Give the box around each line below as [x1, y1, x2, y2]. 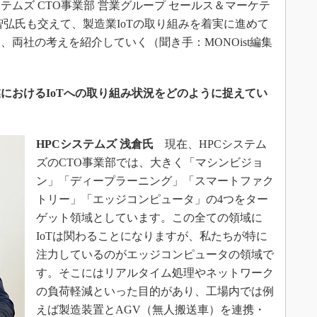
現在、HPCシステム [154, 138, 267, 150]
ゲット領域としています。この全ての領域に [36, 212, 263, 224]
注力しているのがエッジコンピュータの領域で [36, 248, 274, 260]
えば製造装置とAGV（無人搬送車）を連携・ [36, 304, 265, 316]
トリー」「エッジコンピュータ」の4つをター [36, 193, 268, 205]
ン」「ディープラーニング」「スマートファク [36, 175, 274, 187]
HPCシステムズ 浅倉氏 [36, 138, 154, 150]
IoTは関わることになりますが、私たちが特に [36, 230, 267, 242]
